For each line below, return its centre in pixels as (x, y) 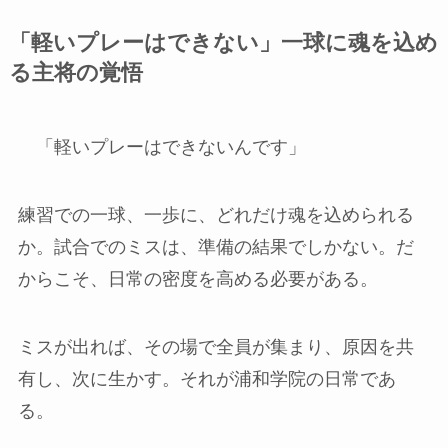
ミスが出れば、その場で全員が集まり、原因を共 (215, 347)
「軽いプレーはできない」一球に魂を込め (223, 43)
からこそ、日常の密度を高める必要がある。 (197, 279)
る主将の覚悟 (75, 73)
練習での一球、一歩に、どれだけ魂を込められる (215, 215)
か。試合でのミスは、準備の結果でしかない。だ (215, 247)
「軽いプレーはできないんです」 (161, 147)
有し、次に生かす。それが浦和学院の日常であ (206, 379)
